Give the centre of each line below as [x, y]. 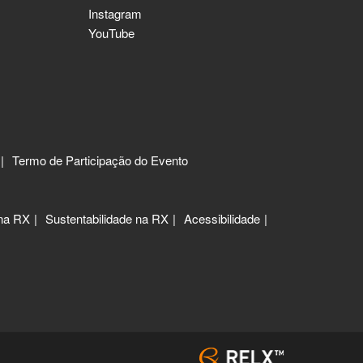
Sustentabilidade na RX [107, 219]
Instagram [115, 14]
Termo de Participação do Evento [100, 160]
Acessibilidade [222, 219]
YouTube [111, 33]
